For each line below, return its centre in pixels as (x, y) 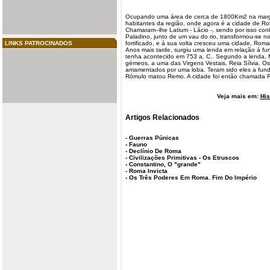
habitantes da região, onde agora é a (179, 23)
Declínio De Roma (155, 151)
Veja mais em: (238, 96)
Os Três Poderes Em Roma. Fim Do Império (193, 178)
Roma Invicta (148, 171)
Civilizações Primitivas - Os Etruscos (184, 158)
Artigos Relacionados (162, 117)
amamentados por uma (159, 70)
